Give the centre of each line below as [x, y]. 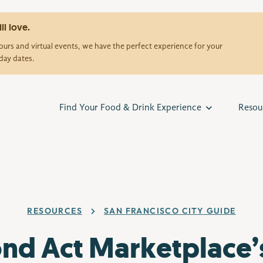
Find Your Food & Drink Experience [130, 108]
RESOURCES [55, 211]
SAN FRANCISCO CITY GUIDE [170, 211]
